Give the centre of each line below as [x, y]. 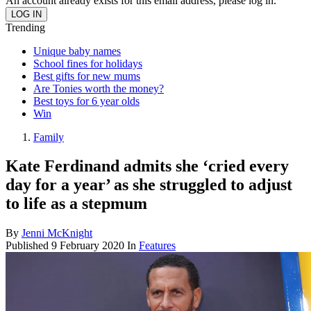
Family [49, 137]
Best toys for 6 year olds [86, 101]
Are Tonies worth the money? [99, 88]
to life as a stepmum [76, 204]
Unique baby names [77, 51]
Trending [25, 27]
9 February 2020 [88, 246]
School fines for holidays [88, 63]
